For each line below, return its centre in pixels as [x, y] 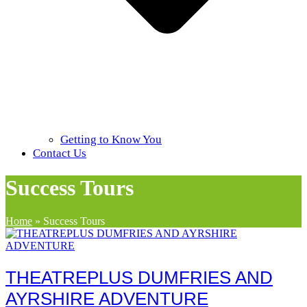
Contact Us [60, 153]
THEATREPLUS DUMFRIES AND [139, 277]
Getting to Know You [111, 140]
